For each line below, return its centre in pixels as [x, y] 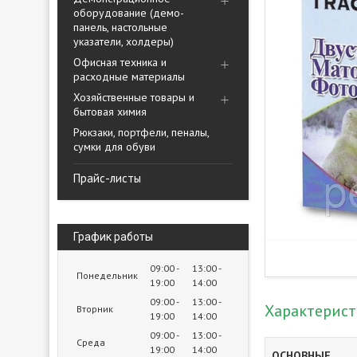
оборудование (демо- [129, 13]
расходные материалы [129, 76]
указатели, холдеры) [124, 41]
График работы [113, 237]
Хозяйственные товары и [134, 97]
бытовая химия [110, 112]
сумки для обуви [114, 147]
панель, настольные [120, 27]
